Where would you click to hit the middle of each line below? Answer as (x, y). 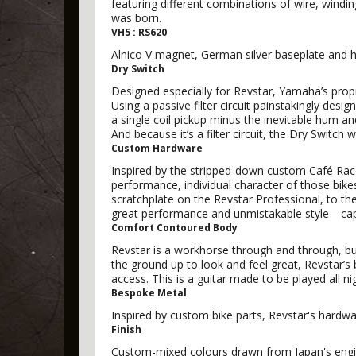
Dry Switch (138, 69)
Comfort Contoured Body (174, 228)
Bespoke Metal (149, 293)
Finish (126, 329)
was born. (136, 18)
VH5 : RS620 (139, 32)
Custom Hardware (157, 148)
